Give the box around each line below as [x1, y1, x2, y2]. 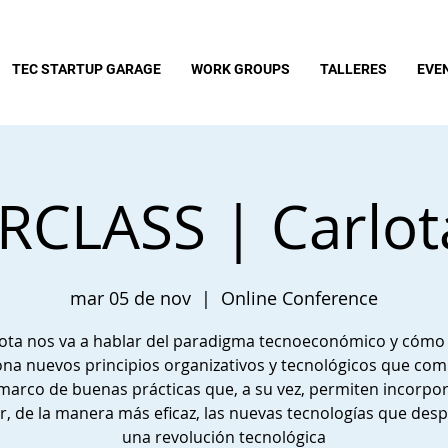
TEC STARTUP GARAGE [12, 61, 161, 77]
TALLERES [320, 61, 387, 77]
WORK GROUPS [191, 61, 290, 77]
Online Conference [221, 286, 378, 310]
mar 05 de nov [70, 286, 191, 310]
